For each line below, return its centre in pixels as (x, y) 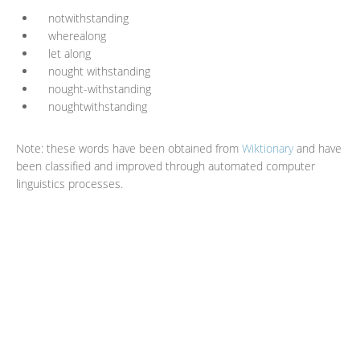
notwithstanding (88, 18)
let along (70, 53)
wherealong (77, 36)
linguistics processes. (70, 184)
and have (317, 148)
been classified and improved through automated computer (166, 166)
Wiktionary (268, 148)
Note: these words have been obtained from (129, 148)
